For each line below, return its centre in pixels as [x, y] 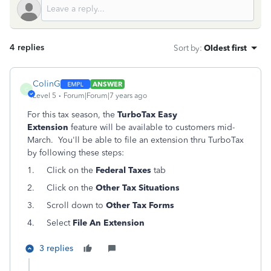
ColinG [47, 84]
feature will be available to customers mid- [152, 127]
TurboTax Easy [147, 115]
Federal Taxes [123, 170]
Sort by [187, 48]
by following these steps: [76, 153]
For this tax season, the [72, 115]
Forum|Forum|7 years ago [105, 96]
